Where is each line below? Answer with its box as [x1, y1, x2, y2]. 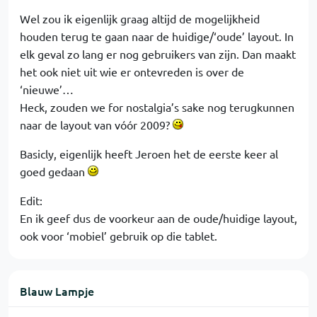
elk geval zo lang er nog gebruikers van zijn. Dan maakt [20, 47, 296, 61]
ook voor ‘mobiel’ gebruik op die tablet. [20, 229, 217, 243]
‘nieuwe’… [20, 82, 74, 96]
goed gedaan [20, 164, 88, 178]
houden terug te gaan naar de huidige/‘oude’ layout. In [20, 29, 294, 43]
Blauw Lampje [20, 283, 94, 299]
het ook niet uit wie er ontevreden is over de [20, 64, 244, 79]
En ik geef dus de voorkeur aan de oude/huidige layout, [20, 211, 297, 225]
